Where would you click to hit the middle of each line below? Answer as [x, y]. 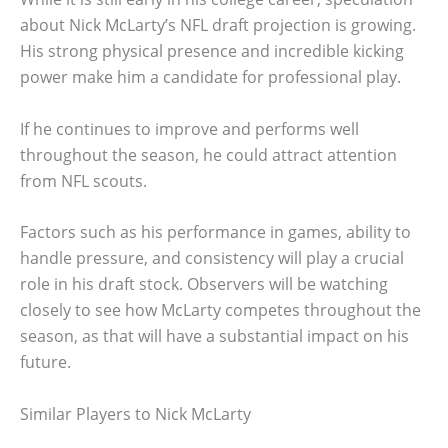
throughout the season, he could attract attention [208, 154]
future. [45, 362]
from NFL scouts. [83, 180]
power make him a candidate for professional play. [210, 76]
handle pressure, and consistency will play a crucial [212, 258]
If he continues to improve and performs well [189, 128]
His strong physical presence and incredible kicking [212, 50]
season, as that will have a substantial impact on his [214, 336]
